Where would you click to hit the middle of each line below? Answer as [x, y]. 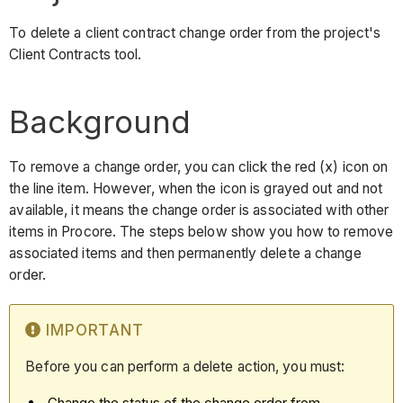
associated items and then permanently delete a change [185, 253]
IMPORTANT [95, 330]
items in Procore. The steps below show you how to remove [201, 231]
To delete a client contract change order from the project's [195, 33]
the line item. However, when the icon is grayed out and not [196, 188]
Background [100, 122]
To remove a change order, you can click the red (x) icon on [199, 166]
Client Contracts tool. [77, 55]
